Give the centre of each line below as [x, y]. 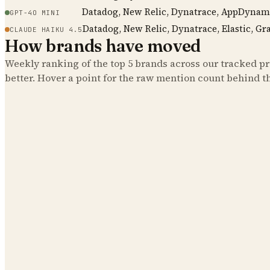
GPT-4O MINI [35, 12]
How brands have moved [103, 46]
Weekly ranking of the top [66, 63]
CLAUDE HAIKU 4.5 [46, 29]
